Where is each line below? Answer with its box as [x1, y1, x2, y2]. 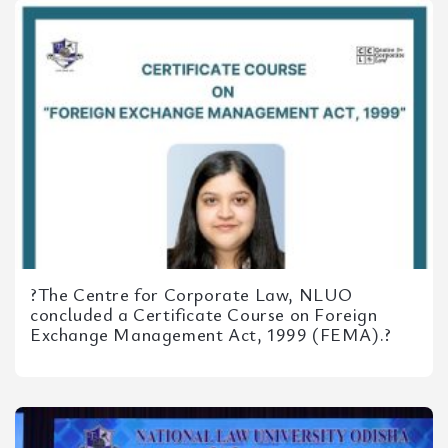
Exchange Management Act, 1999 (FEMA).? [30, 322, 392, 346]
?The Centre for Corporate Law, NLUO [30, 282, 354, 306]
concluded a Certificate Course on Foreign [30, 302, 378, 326]
